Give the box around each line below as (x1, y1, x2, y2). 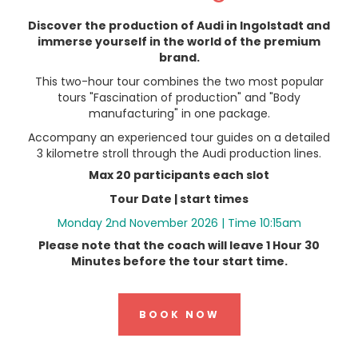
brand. (158, 50, 200, 66)
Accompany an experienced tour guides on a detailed (28, 129, 330, 146)
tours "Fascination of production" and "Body (58, 89, 300, 106)
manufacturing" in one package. (88, 105, 270, 122)
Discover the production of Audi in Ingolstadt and (28, 18, 330, 34)
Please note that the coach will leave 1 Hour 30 (38, 237, 320, 254)
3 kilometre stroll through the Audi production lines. (37, 145, 321, 162)
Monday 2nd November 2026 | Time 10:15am (57, 215, 301, 232)
